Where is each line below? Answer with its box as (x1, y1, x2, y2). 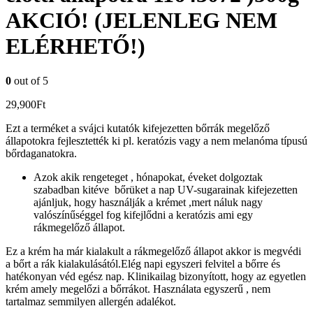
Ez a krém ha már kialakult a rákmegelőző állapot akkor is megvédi (6, 245, 301, 257)
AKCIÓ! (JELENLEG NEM (6, 8, 277, 34)
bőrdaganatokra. (6, 147, 77, 159)
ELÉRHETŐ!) (6, 34, 145, 59)
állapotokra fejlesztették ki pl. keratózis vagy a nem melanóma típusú (6, 134, 307, 147)
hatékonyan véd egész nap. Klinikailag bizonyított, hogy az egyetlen (6, 270, 306, 282)
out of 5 (11, 74, 48, 87)
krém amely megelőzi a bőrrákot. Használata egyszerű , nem (6, 282, 270, 295)
